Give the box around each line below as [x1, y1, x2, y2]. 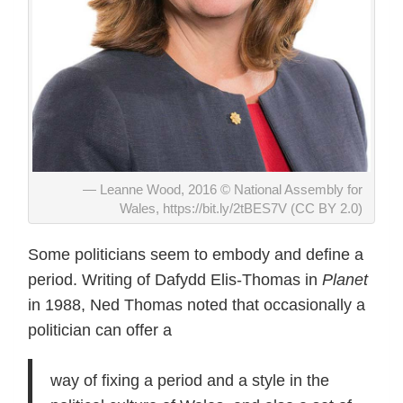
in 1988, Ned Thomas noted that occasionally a [28, 295, 365, 314]
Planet [322, 270, 368, 289]
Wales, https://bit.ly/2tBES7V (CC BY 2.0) [120, 200, 363, 216]
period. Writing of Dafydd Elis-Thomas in [28, 270, 322, 289]
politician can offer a [28, 320, 172, 339]
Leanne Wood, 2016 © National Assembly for [100, 181, 363, 197]
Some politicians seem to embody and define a [28, 245, 363, 264]
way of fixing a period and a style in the [50, 371, 329, 390]
